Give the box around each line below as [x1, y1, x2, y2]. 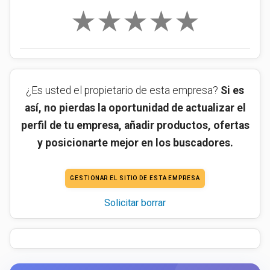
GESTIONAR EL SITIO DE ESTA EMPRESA [70, 175, 200, 182]
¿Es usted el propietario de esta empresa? [26, 84, 221, 96]
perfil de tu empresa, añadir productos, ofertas [20, 119, 250, 131]
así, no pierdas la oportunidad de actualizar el [24, 102, 246, 114]
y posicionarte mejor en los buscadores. [37, 137, 233, 149]
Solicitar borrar [104, 196, 166, 209]
